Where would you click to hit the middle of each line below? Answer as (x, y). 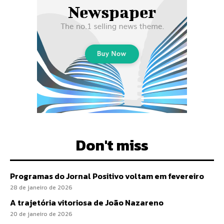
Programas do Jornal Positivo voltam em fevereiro (107, 176)
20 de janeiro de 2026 (41, 214)
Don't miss (112, 145)
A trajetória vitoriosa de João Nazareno (87, 202)
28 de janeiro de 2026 (41, 187)
